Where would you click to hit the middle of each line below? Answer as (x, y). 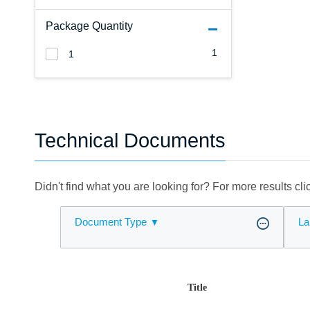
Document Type (111, 222)
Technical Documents (130, 141)
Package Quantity (89, 26)
